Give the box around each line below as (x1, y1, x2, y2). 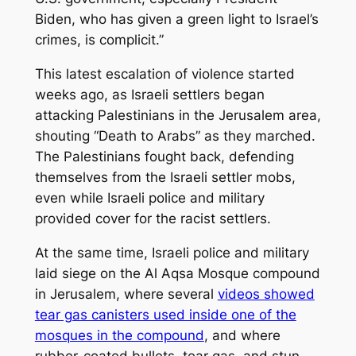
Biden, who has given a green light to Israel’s (34, 11, 319, 28)
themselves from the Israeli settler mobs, (34, 169, 296, 186)
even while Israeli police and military (34, 190, 265, 207)
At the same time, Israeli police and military (34, 245, 309, 261)
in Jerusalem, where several (34, 286, 218, 303)
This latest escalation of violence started (34, 66, 295, 83)
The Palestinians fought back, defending (34, 149, 294, 165)
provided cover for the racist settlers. (34, 211, 271, 227)
